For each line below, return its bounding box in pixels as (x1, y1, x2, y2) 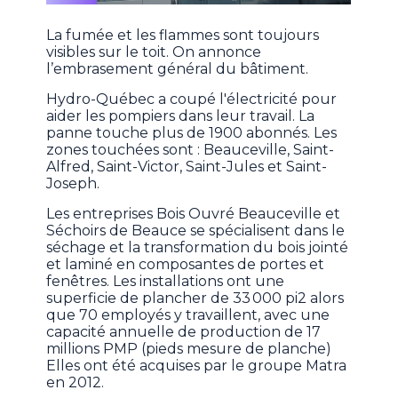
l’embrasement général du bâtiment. (46, 60, 313, 78)
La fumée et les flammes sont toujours (46, 27, 320, 44)
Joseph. (46, 175, 104, 193)
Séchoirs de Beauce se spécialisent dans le (46, 222, 346, 240)
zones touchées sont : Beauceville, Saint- (46, 141, 335, 159)
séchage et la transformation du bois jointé (46, 239, 349, 257)
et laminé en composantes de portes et (46, 256, 325, 274)
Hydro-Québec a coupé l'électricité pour (46, 91, 338, 108)
